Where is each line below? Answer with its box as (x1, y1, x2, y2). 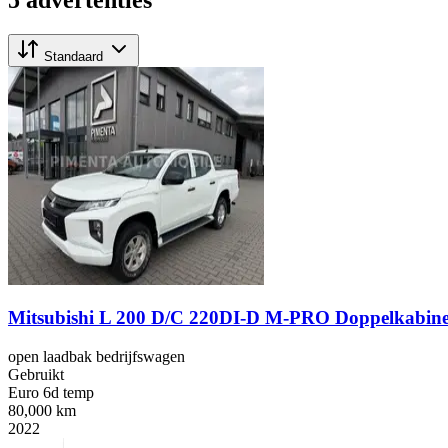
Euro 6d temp (8, 383, 94, 401)
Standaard (40, 48, 107, 64)
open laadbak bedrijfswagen (8, 347, 185, 365)
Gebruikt (8, 365, 64, 383)
